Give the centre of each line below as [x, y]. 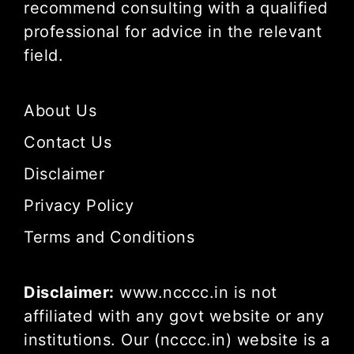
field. [43, 55]
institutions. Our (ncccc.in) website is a [177, 339]
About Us [60, 110]
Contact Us [68, 142]
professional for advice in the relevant [173, 31]
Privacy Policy [79, 205]
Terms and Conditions [109, 237]
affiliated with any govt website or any [174, 316]
